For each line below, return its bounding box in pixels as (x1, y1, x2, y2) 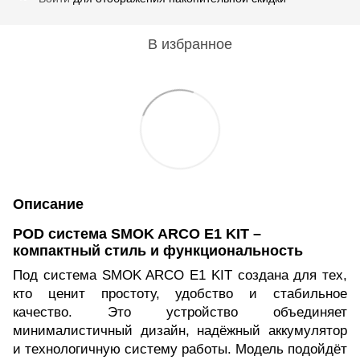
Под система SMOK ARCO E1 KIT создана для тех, (13, 267, 347, 283)
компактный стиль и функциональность (13, 242, 303, 259)
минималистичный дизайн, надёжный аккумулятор (13, 322, 347, 338)
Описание (13, 195, 84, 212)
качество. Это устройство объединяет (13, 304, 347, 320)
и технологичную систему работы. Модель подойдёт (13, 341, 347, 357)
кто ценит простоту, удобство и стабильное (13, 285, 347, 301)
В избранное (147, 35, 232, 52)
